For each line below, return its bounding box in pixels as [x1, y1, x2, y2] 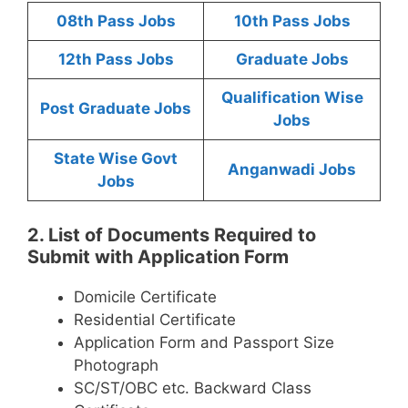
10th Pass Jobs [233, 11, 351, 30]
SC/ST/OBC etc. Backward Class [74, 379, 311, 397]
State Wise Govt [54, 148, 178, 168]
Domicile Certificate [74, 288, 217, 306]
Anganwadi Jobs [228, 159, 356, 178]
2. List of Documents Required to [27, 224, 316, 246]
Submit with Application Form [27, 246, 289, 268]
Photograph [74, 356, 158, 374]
